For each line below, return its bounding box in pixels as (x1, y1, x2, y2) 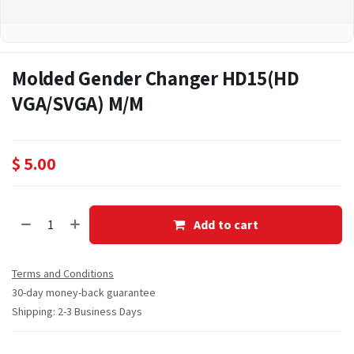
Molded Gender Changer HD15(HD (12, 66, 299, 92)
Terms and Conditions (12, 265, 114, 281)
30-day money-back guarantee (12, 284, 156, 299)
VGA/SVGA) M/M (12, 91, 144, 117)
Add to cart (190, 217, 258, 233)
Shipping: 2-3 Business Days (12, 303, 142, 318)
